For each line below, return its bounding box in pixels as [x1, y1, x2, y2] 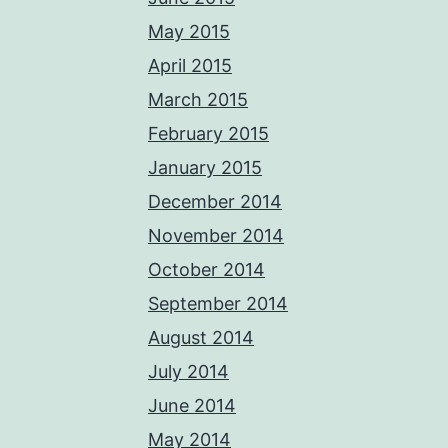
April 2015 [148, 54, 232, 76]
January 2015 [148, 156, 262, 178]
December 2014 [148, 190, 282, 212]
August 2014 [148, 326, 254, 348]
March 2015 [148, 88, 248, 110]
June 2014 [148, 394, 236, 416]
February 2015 [148, 122, 269, 144]
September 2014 [148, 292, 288, 314]
